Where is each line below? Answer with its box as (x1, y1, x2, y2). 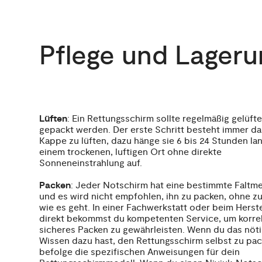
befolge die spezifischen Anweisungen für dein (39, 246, 240, 258)
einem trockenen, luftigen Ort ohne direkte (39, 146, 222, 158)
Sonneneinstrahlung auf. (39, 157, 145, 170)
